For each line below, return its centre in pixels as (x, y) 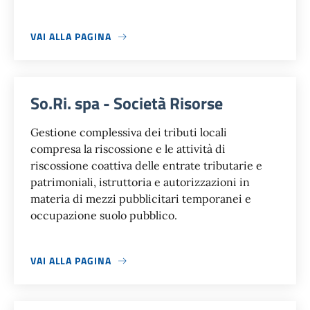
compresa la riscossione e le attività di (128, 149)
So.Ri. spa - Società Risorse (127, 103)
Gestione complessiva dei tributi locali (129, 133)
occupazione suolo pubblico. (104, 216)
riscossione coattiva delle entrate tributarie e (146, 166)
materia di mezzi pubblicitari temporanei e (141, 199)
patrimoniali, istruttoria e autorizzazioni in (140, 182)
